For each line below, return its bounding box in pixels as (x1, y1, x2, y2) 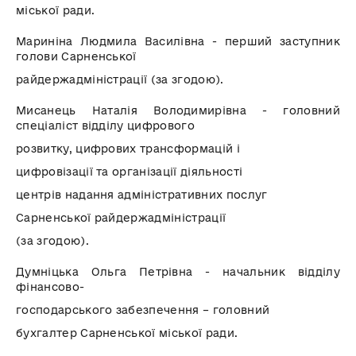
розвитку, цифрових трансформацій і (16, 141, 240, 155)
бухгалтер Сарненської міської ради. (16, 326, 238, 339)
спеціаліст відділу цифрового (16, 118, 195, 132)
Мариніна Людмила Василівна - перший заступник (16, 34, 340, 48)
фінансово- (16, 280, 85, 293)
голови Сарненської (16, 49, 137, 63)
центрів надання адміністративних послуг (16, 188, 268, 201)
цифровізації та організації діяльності (16, 164, 243, 178)
